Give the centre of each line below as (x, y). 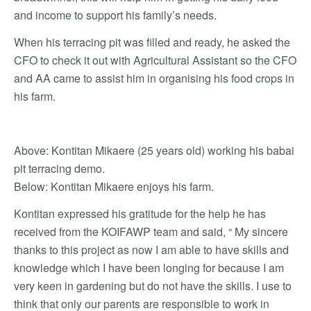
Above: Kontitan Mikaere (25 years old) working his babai (154, 150)
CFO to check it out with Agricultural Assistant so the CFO (155, 60)
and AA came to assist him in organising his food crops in (154, 78)
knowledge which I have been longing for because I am (149, 268)
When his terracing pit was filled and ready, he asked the (152, 42)
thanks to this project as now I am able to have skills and (151, 250)
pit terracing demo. (61, 168)
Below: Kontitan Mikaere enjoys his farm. (114, 186)
